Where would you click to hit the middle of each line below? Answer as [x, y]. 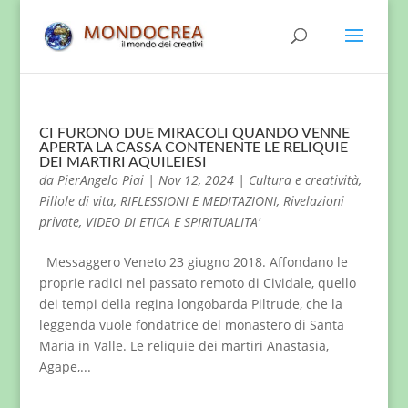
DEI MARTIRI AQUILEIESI [122, 162]
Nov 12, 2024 [196, 180]
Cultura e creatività [303, 180]
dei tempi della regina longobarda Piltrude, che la [190, 304]
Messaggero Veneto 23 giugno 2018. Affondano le [193, 262]
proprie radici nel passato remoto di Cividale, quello [197, 283]
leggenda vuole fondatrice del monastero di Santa [191, 325]
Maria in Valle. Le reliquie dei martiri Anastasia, [184, 346]
